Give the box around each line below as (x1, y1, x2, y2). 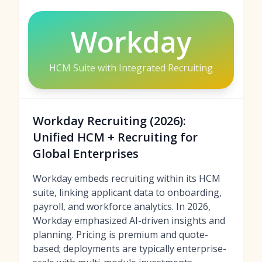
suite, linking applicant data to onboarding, (33, 186, 222, 199)
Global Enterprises (33, 146, 139, 161)
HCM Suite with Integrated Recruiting (49, 61, 213, 74)
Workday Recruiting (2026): (33, 113, 186, 129)
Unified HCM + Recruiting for (33, 129, 198, 145)
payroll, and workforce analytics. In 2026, (33, 200, 211, 213)
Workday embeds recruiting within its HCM (33, 172, 220, 185)
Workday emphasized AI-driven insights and (33, 214, 225, 227)
